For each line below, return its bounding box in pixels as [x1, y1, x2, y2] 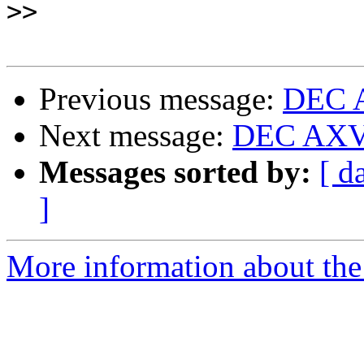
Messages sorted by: [39, 154, 311, 190]
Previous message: [39, 81, 283, 117]
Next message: [39, 118, 232, 154]
